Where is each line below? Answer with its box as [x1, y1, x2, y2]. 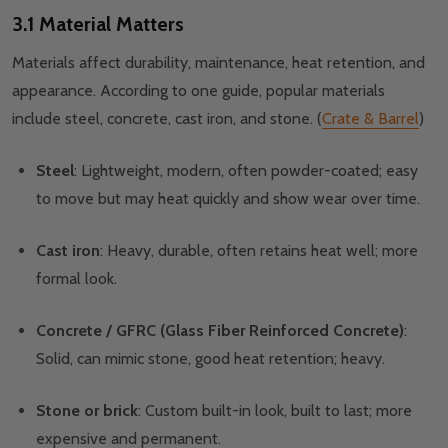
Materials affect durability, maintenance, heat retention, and [12, 53, 425, 73]
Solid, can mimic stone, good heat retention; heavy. [36, 349, 389, 369]
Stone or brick [36, 401, 138, 421]
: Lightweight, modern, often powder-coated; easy [74, 161, 418, 181]
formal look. [36, 269, 117, 289]
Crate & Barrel [322, 109, 419, 129]
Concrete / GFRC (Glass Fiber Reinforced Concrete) [36, 321, 404, 341]
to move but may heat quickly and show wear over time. [36, 189, 420, 209]
